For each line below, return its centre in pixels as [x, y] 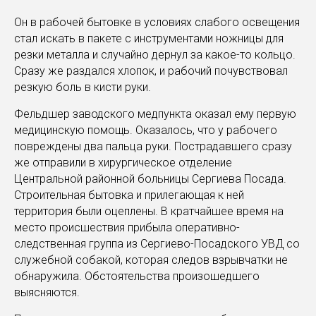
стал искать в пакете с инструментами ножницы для [149, 38]
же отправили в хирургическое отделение [123, 163]
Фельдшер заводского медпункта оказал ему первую [155, 114]
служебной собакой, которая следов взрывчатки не [151, 260]
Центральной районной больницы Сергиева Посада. [150, 179]
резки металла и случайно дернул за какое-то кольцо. [155, 55]
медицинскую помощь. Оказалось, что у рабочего [146, 130]
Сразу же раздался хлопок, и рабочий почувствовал [151, 71]
